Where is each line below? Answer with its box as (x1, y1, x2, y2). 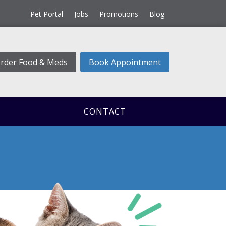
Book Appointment (89, 56, 161, 68)
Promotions (99, 9, 138, 19)
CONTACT (84, 105, 127, 117)
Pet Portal (30, 9, 63, 19)
